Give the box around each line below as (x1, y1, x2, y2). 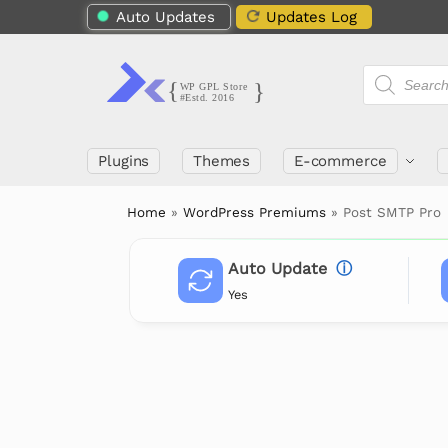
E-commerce (293, 152, 387, 170)
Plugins (98, 152, 150, 170)
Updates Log (266, 8, 357, 26)
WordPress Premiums (183, 204, 327, 220)
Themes (192, 152, 251, 170)
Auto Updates (116, 8, 215, 26)
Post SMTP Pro (343, 204, 442, 220)
